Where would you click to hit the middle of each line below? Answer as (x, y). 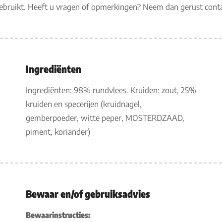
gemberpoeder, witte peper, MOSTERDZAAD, (105, 118)
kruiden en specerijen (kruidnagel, (83, 104)
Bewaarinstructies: (58, 215)
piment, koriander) (58, 132)
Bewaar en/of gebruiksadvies (88, 194)
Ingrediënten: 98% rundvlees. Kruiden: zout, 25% (111, 90)
